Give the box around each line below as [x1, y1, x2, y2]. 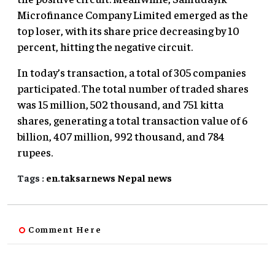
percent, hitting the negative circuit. [17, 39, 193, 54]
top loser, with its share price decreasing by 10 [17, 23, 239, 38]
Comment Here [28, 223, 102, 235]
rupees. [17, 145, 53, 160]
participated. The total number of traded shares [17, 81, 249, 96]
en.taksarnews [46, 171, 115, 184]
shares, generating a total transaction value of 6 [17, 113, 248, 128]
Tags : [17, 171, 44, 184]
